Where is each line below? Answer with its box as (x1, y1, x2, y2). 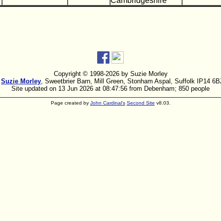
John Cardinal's (90, 100, 125, 106)
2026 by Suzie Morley (105, 70, 168, 77)
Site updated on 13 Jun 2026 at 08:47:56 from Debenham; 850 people (11, 85, 210, 92)
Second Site (126, 100, 155, 106)
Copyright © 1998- (53, 70, 106, 77)
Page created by (50, 100, 90, 106)
